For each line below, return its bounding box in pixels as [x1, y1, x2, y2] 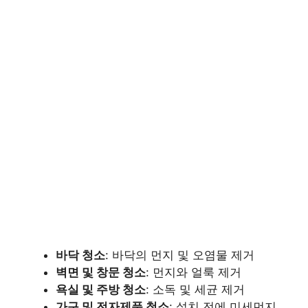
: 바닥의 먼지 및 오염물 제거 [105, 248, 254, 263]
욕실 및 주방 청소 [56, 283, 146, 297]
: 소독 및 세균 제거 [146, 283, 245, 297]
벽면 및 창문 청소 [56, 265, 146, 280]
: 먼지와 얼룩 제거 [146, 265, 241, 280]
